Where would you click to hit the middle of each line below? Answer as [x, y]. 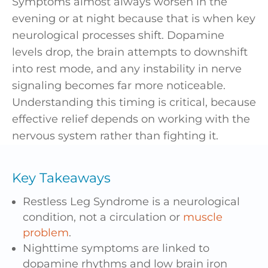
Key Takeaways [61, 178]
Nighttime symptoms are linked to [116, 249]
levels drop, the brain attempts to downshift [130, 52]
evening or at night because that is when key [134, 19]
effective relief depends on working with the [131, 119]
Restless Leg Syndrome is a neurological [131, 202]
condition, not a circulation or [103, 217]
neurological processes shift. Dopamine [118, 36]
